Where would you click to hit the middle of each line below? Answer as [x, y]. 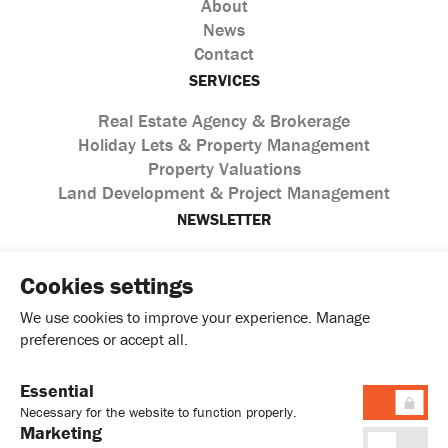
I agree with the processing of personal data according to [241, 391]
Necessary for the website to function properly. [158, 412]
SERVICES [224, 80]
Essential [57, 390]
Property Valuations [224, 169]
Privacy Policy [135, 415]
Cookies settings [106, 285]
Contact [224, 54]
